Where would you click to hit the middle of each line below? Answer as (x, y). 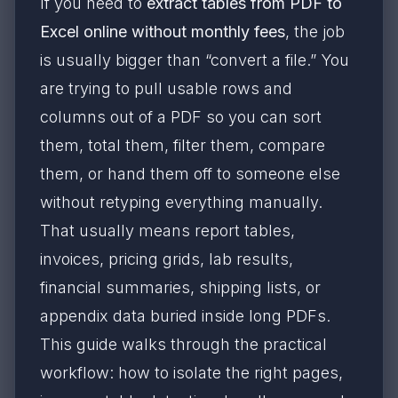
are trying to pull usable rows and (166, 88)
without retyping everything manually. (181, 202)
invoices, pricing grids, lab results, (167, 259)
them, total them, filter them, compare (183, 145)
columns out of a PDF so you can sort (181, 117)
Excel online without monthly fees (163, 32)
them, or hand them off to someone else (190, 174)
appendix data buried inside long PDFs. (185, 316)
